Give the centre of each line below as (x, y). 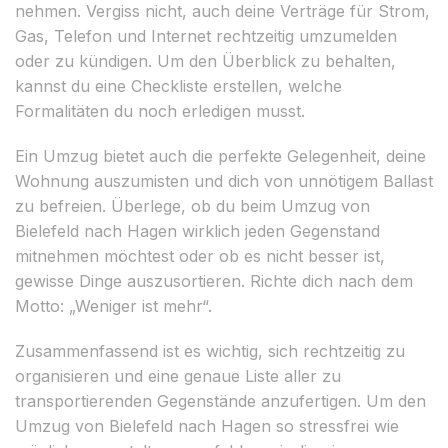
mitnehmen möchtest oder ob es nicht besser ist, (200, 255)
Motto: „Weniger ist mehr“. (113, 305)
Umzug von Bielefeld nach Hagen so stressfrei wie (207, 425)
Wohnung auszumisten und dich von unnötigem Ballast (224, 180)
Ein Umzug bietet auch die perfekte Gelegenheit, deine (220, 155)
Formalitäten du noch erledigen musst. (160, 110)
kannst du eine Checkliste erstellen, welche (178, 85)
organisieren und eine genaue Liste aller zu (178, 375)
